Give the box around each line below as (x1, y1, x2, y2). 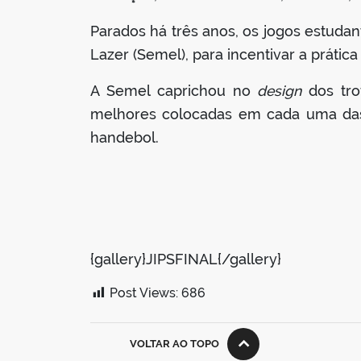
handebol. (90, 129, 159, 147)
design (257, 82, 302, 100)
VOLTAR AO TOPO (130, 338, 219, 351)
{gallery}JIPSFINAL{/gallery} (90, 251, 281, 268)
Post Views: (110, 285, 178, 301)
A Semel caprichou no (90, 82, 258, 100)
